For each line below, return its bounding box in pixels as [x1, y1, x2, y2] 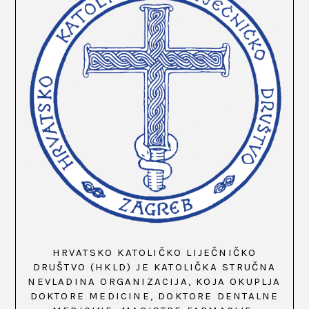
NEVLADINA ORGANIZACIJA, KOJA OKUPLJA [28, 275, 281, 288]
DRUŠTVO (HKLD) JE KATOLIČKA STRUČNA [32, 260, 277, 273]
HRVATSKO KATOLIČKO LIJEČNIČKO [52, 246, 257, 259]
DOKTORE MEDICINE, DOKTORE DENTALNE [30, 289, 279, 302]
